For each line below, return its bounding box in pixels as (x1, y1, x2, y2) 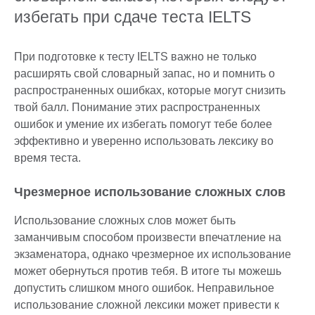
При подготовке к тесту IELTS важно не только (14, 51, 257, 63)
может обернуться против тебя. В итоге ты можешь (14, 265, 281, 278)
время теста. (14, 152, 81, 165)
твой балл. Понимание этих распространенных (14, 101, 260, 114)
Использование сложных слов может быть (14, 214, 236, 227)
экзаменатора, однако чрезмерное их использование (14, 248, 291, 261)
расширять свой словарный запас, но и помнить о (14, 67, 275, 80)
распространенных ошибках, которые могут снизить (14, 84, 285, 97)
